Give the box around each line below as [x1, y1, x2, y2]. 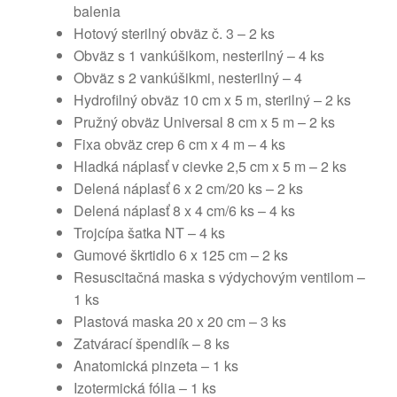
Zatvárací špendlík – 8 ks [74, 332, 230, 354]
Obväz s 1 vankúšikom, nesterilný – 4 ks [74, 44, 324, 66]
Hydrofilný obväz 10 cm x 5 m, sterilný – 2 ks [74, 89, 351, 110]
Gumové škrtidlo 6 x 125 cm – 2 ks [74, 244, 288, 265]
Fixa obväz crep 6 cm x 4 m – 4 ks [74, 133, 285, 154]
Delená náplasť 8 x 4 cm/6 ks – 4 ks [74, 199, 295, 221]
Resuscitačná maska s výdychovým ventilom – [74, 266, 365, 287]
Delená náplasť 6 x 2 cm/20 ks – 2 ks [74, 177, 303, 198]
